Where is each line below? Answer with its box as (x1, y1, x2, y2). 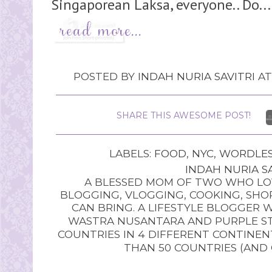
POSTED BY (73, 69, 138, 83)
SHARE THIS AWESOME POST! (117, 109, 251, 121)
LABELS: (109, 146, 154, 160)
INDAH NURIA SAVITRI (138, 69, 255, 83)
